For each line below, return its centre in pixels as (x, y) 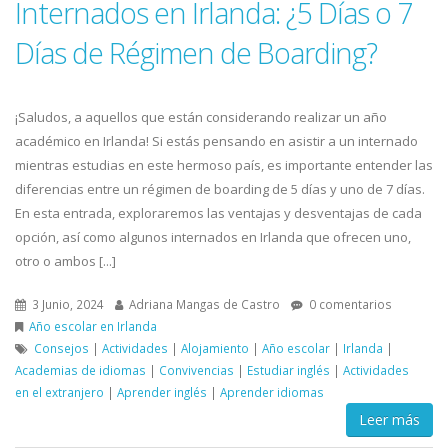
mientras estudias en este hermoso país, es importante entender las (224, 164)
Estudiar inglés (288, 369)
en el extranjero (59, 391)
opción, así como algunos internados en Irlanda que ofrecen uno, (213, 236)
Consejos (61, 347)
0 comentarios (349, 303)
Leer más (389, 419)
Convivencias (196, 369)
